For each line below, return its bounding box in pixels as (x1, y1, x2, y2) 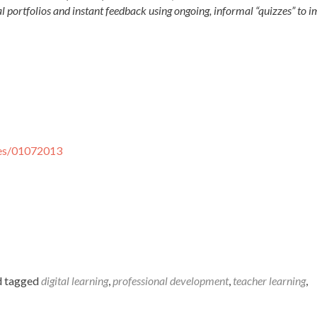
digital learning (41, 274, 108, 288)
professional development (113, 274, 229, 288)
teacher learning (233, 274, 306, 288)
